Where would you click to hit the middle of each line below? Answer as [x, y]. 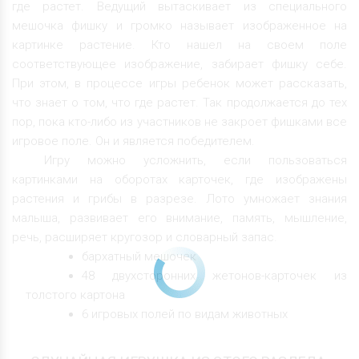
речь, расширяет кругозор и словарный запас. [145, 237]
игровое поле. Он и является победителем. [133, 141]
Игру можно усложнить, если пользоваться [196, 160]
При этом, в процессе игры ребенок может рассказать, [179, 83]
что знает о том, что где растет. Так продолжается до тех [179, 102]
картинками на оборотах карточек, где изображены [179, 179]
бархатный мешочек [139, 256]
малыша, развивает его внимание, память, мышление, [179, 218]
